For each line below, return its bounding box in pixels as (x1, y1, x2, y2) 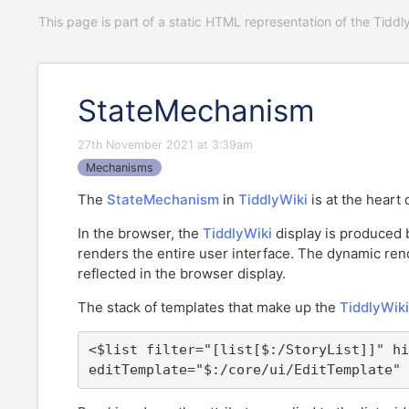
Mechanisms (85, 161, 153, 174)
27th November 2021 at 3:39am (78, 138, 253, 152)
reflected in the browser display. (78, 265, 286, 283)
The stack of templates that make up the (78, 299, 340, 317)
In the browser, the (78, 225, 203, 243)
